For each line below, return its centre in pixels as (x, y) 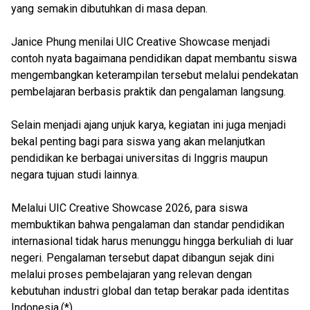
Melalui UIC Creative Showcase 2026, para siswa (129, 208)
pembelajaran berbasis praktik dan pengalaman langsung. (148, 92)
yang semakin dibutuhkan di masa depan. (109, 9)
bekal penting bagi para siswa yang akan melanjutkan (138, 142)
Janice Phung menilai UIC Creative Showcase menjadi (140, 42)
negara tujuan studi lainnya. (75, 175)
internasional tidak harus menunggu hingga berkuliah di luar (152, 241)
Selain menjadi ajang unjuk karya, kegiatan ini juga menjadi (148, 125)
